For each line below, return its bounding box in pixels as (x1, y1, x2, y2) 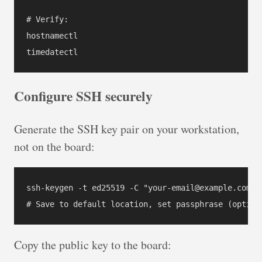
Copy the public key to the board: (14, 236, 171, 253)
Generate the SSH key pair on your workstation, (14, 120, 239, 137)
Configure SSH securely (14, 86, 153, 106)
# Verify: (26, 14, 68, 24)
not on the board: (14, 138, 95, 154)
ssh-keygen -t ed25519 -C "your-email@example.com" (26, 182, 256, 192)
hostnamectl (26, 30, 78, 40)
